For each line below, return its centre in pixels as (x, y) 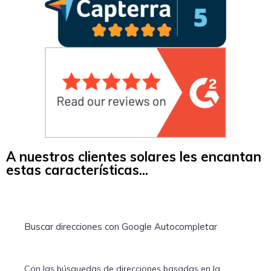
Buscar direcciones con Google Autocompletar (121, 227)
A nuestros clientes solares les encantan (134, 157)
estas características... (77, 170)
